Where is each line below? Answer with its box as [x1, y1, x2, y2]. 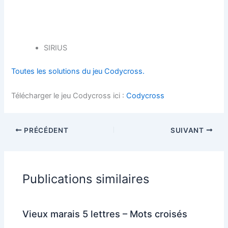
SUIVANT [170, 126, 206, 134]
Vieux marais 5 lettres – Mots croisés [22, 208, 188, 219]
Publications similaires [22, 172, 150, 187]
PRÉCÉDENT [22, 126, 69, 134]
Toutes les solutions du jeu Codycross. [11, 67, 145, 76]
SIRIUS [44, 43, 68, 53]
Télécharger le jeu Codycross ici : [11, 91, 127, 100]
